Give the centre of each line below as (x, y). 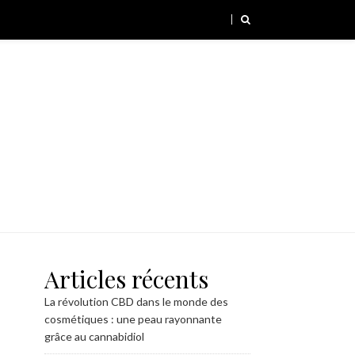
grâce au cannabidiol (94, 336)
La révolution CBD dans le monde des (136, 302)
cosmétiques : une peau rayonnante (133, 319)
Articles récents (126, 279)
